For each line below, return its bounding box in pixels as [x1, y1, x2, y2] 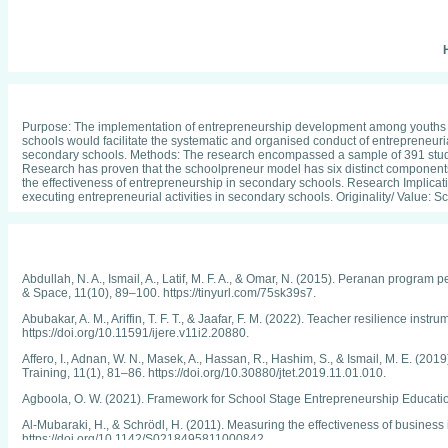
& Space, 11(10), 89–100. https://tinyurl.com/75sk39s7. [22, 286, 316, 300]
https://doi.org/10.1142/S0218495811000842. [22, 432, 267, 446]
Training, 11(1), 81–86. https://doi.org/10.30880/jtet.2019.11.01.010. [22, 366, 386, 380]
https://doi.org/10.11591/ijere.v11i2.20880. [22, 326, 249, 340]
